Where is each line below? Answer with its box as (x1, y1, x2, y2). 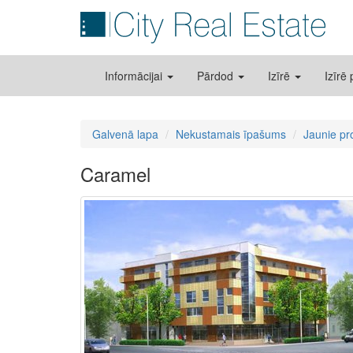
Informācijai (105, 68, 165, 84)
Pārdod (197, 68, 236, 84)
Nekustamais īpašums (176, 126, 286, 142)
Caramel (80, 160, 150, 188)
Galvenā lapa (92, 126, 158, 142)
